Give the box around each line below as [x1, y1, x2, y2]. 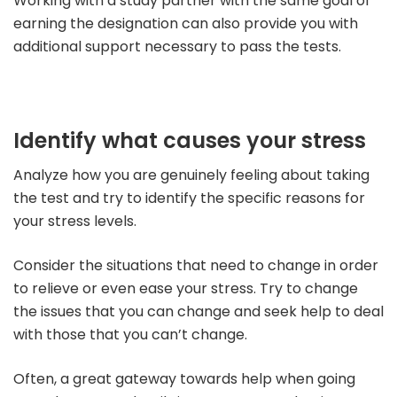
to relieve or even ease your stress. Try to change [13, 278, 358, 300]
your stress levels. [13, 211, 136, 232]
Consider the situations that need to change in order [13, 255, 378, 276]
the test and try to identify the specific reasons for [13, 188, 365, 209]
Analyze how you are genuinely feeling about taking [13, 165, 370, 186]
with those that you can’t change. [13, 324, 247, 346]
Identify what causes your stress [13, 126, 366, 156]
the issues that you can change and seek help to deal [13, 301, 384, 323]
